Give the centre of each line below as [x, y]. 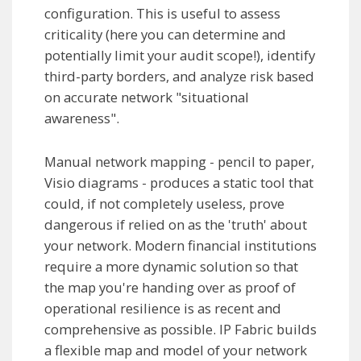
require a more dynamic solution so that [171, 267]
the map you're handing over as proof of [170, 288]
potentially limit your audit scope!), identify [180, 56]
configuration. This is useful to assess [162, 14]
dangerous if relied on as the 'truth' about [176, 225]
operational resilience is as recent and [163, 309]
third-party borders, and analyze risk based [179, 77]
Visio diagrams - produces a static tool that [179, 183]
